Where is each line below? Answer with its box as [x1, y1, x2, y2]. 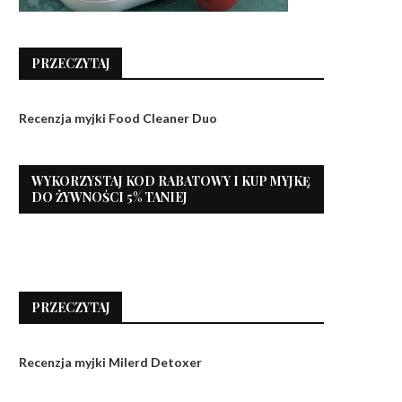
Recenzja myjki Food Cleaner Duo [19, 110, 217, 126]
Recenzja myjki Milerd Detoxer [19, 354, 202, 370]
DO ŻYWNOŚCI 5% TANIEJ [31, 188, 188, 205]
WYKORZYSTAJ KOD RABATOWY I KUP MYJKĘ [31, 172, 310, 189]
